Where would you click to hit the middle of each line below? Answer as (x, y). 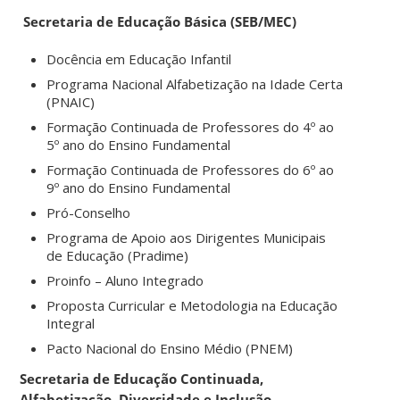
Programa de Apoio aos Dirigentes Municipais (187, 237)
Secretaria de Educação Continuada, (142, 378)
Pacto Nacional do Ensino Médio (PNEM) (170, 348)
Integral (71, 323)
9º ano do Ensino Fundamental (139, 187)
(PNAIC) (71, 101)
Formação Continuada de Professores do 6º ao (191, 169)
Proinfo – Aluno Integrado (125, 280)
